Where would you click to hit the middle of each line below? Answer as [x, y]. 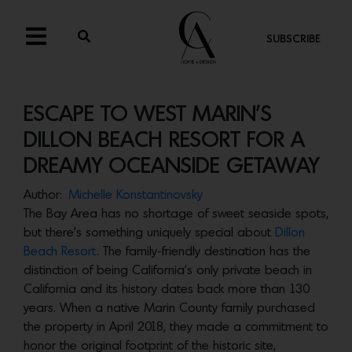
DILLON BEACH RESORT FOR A [164, 141]
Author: [43, 195]
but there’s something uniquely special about [149, 233]
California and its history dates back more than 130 [167, 290]
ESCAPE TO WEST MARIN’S [148, 115]
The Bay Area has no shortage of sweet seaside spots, [176, 214]
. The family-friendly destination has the [203, 252]
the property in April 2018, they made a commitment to [176, 327]
